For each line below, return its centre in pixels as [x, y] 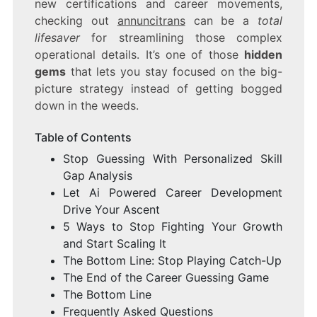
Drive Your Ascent [111, 210]
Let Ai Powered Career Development [173, 193]
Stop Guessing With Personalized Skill [173, 159]
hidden [264, 55]
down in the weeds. [86, 106]
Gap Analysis [97, 176]
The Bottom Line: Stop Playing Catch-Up [172, 261]
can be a [221, 21]
